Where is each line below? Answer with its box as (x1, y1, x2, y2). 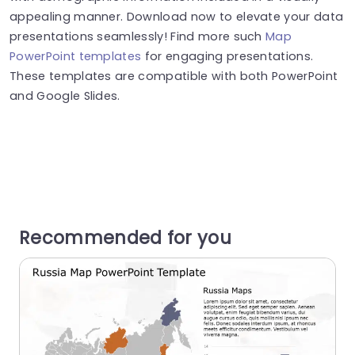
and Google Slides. (10, 87, 120, 104)
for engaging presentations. (141, 48, 314, 64)
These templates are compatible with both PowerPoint (10, 67, 338, 84)
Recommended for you (19, 224, 232, 250)
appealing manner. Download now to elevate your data (10, 8, 344, 25)
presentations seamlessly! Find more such (10, 28, 266, 44)
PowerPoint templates (10, 48, 142, 64)
